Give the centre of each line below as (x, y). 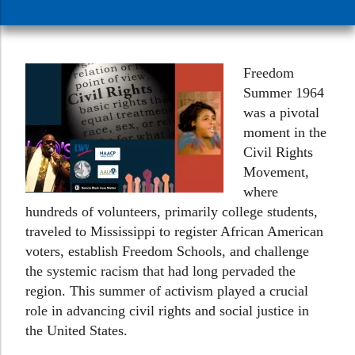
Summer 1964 (284, 93)
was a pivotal (281, 113)
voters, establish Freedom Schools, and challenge (167, 251)
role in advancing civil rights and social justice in (167, 311)
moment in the (285, 132)
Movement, (276, 172)
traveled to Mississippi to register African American (174, 231)
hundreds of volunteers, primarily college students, (172, 212)
